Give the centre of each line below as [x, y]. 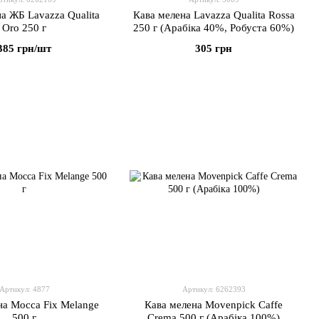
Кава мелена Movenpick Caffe [214, 305]
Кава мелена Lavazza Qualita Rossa [214, 15]
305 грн [214, 48]
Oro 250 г [24, 28]
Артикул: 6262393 [214, 289]
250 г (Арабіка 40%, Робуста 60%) [214, 28]
